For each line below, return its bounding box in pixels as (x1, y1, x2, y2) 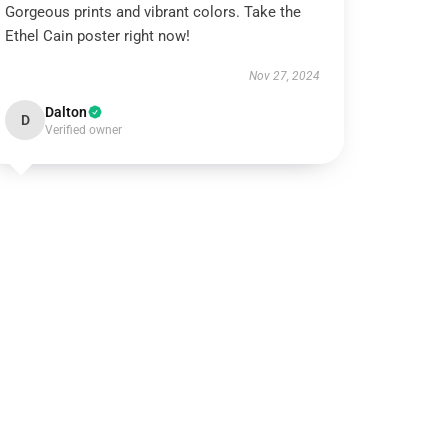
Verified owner (45, 123, 123, 137)
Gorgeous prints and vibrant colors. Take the (5, 3, 302, 21)
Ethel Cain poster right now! (5, 27, 191, 45)
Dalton (45, 104, 88, 120)
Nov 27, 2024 (248, 69, 320, 83)
